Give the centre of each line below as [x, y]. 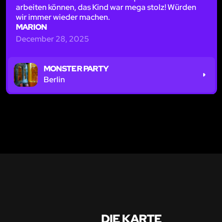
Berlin [54, 79]
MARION [31, 27]
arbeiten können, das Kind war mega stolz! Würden [106, 7]
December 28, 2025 [52, 39]
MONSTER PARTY [76, 68]
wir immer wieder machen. [63, 17]
